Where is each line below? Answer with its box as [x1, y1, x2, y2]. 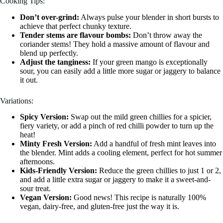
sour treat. [20, 184, 51, 193]
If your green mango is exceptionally [91, 57, 208, 66]
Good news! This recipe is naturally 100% [72, 193, 206, 202]
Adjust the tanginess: [20, 57, 91, 66]
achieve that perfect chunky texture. [20, 21, 131, 30]
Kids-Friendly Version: [20, 166, 97, 175]
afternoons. [20, 157, 55, 166]
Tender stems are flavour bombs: [20, 30, 131, 39]
